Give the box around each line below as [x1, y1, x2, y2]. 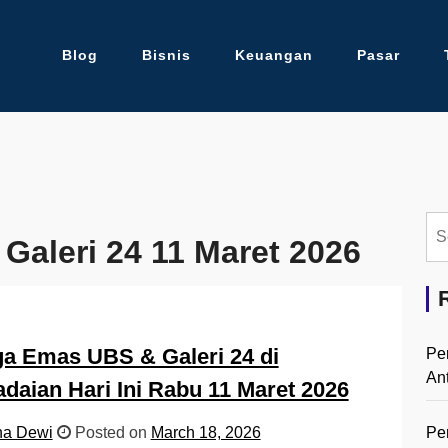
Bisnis [141, 47, 191, 64]
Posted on [70, 424, 151, 442]
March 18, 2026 [150, 424, 261, 442]
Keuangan [234, 47, 313, 64]
